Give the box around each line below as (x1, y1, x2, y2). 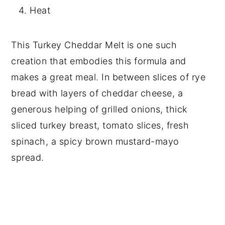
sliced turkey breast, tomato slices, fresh (11, 120, 189, 131)
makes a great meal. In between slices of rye (11, 71, 206, 82)
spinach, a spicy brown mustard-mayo (11, 136, 179, 147)
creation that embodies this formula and (11, 55, 186, 66)
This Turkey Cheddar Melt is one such (11, 39, 177, 50)
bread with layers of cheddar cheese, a (11, 87, 183, 98)
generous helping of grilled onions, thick (11, 103, 187, 115)
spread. (11, 152, 44, 163)
